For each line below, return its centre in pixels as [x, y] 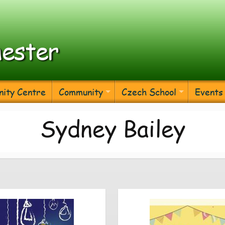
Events [209, 91]
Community [81, 91]
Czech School [149, 91]
